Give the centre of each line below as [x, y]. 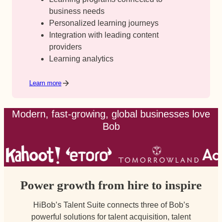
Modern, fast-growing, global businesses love [111, 114]
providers [65, 47]
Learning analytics [81, 59]
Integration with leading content [104, 35]
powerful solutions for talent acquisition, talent [111, 216]
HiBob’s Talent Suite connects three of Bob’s [111, 204]
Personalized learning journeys [104, 23]
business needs [77, 11]
